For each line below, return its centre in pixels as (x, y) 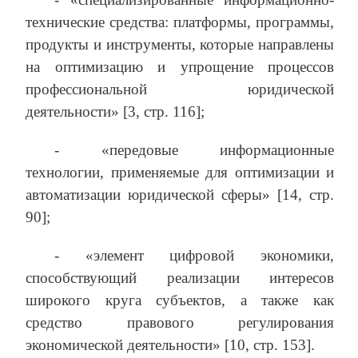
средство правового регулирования (180, 323)
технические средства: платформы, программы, (180, 22)
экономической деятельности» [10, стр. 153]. (170, 345)
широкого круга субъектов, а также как (180, 300)
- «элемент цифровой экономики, (194, 256)
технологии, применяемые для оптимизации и (180, 173)
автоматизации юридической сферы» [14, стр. (180, 195)
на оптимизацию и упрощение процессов (180, 67)
